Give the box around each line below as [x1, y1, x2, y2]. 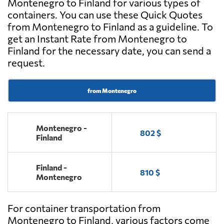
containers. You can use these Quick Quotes [7, 8, 202, 21]
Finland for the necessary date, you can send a [7, 44, 211, 57]
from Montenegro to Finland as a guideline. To [7, 20, 213, 33]
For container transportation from [7, 202, 160, 214]
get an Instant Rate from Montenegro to [7, 32, 187, 45]
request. [7, 56, 45, 69]
